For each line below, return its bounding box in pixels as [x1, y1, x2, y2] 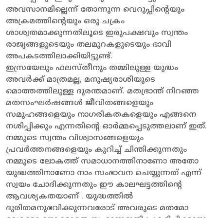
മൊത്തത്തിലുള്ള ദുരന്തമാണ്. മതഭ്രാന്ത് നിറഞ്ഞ [6, 86, 199, 96]
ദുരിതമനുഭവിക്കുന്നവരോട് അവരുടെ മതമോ [6, 203, 188, 213]
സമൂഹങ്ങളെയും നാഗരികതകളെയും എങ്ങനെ [6, 109, 196, 120]
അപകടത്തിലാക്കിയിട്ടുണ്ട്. [6, 51, 112, 61]
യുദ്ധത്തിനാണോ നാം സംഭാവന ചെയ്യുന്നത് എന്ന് [6, 168, 201, 178]
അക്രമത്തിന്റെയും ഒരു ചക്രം [6, 16, 125, 26]
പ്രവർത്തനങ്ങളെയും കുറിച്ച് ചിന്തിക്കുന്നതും [6, 145, 187, 155]
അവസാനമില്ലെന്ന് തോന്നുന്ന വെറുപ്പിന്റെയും [6, 4, 184, 15]
